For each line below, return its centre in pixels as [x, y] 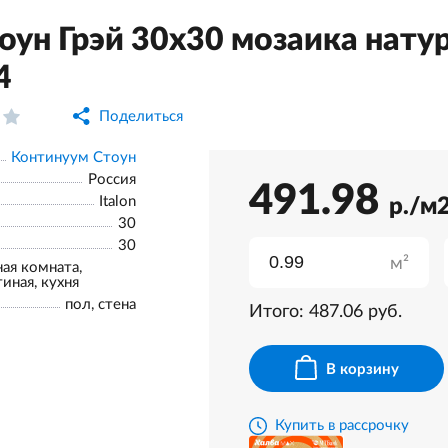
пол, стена [100, 304]
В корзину [362, 370]
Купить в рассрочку [342, 426]
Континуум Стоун [73, 157]
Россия [112, 179]
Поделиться [141, 116]
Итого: [279, 312]
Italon [117, 201]
